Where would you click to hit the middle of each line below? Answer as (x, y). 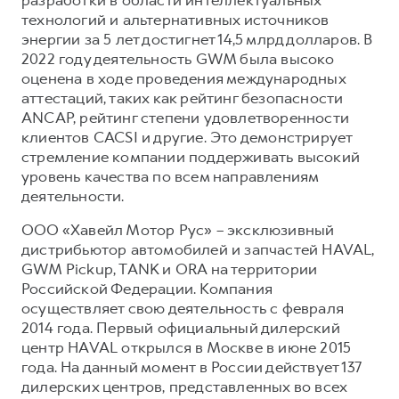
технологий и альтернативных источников (175, 19)
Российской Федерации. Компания (147, 288)
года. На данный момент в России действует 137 (192, 366)
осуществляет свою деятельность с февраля (183, 308)
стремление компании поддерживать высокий (191, 156)
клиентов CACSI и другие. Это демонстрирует (187, 137)
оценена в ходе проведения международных (183, 78)
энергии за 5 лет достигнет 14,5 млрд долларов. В (197, 39)
